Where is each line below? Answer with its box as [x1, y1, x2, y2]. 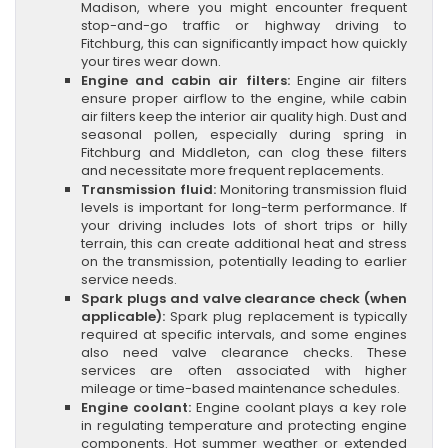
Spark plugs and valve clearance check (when [81, 288, 407, 308]
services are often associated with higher [81, 360, 407, 380]
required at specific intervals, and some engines [81, 324, 407, 344]
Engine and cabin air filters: [81, 70, 290, 90]
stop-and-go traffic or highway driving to [81, 15, 407, 35]
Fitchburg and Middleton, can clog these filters [81, 142, 407, 162]
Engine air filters [289, 70, 408, 90]
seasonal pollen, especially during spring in [81, 124, 407, 144]
